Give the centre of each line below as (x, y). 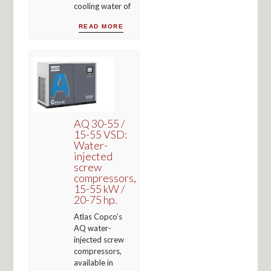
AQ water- (92, 228)
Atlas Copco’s (98, 216)
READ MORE (101, 26)
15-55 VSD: (100, 134)
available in (93, 262)
